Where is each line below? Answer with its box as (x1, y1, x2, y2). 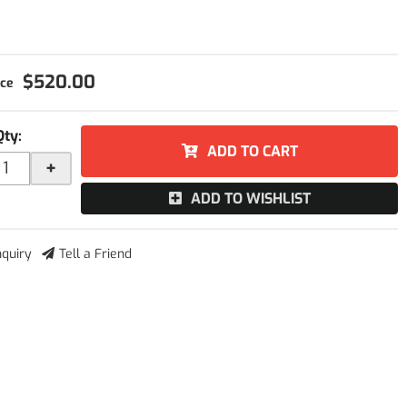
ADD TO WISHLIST (190, 189, 311, 208)
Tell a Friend (59, 245, 133, 263)
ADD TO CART (206, 142, 298, 161)
